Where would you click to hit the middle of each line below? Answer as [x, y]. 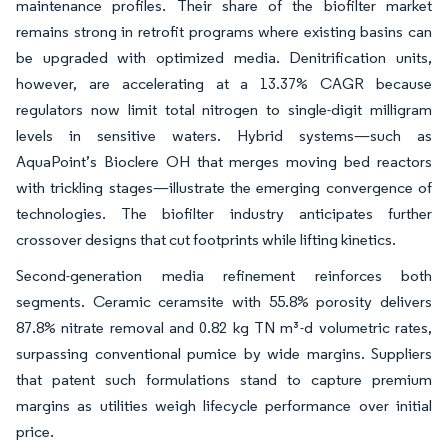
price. [35, 431]
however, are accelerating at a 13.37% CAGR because [224, 83]
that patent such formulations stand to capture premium [224, 379]
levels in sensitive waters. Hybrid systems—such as [224, 135]
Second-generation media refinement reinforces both [224, 275]
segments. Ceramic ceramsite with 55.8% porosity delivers [224, 301]
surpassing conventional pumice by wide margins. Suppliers [224, 353]
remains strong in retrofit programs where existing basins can [224, 31]
